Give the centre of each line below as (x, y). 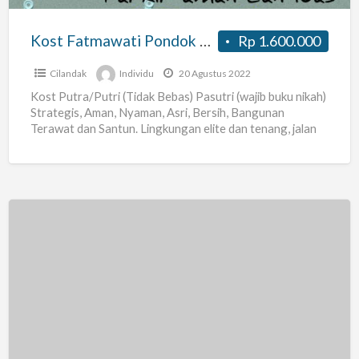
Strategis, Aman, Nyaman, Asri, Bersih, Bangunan (157, 113)
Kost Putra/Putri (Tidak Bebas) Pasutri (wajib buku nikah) (178, 97)
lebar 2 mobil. (65, 145)
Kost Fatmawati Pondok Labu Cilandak (205, 41)
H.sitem (32, 260)
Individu (136, 74)
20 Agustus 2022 (214, 74)
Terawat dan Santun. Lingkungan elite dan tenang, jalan (173, 129)
